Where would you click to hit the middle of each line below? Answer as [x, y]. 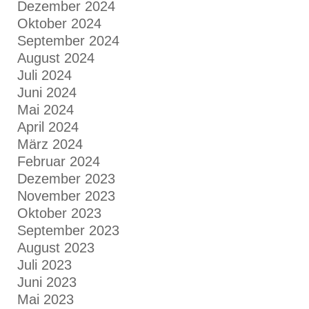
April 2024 [48, 127]
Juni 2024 [47, 92]
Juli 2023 [44, 265]
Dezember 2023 [66, 179]
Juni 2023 [47, 282]
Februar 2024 [59, 161]
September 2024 [68, 41]
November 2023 [66, 196]
